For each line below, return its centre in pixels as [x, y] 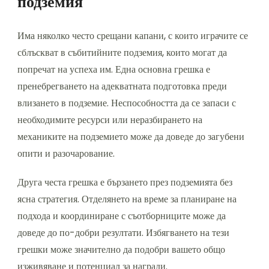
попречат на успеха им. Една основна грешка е [114, 70]
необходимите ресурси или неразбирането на [110, 120]
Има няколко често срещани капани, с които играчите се [133, 36]
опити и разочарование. [66, 154]
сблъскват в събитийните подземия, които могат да [122, 53]
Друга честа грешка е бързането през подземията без [125, 183]
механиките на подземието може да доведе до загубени [131, 137]
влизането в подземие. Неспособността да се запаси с [127, 103]
